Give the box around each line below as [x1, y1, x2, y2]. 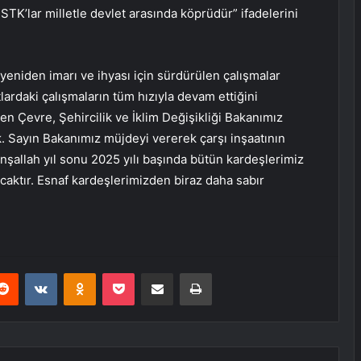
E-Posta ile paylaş [172, 266, 204, 280]
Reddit [18, 266, 50, 280]
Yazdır [211, 266, 242, 280]
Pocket [134, 266, 168, 280]
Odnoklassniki [95, 266, 164, 280]
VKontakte [56, 266, 108, 280]
